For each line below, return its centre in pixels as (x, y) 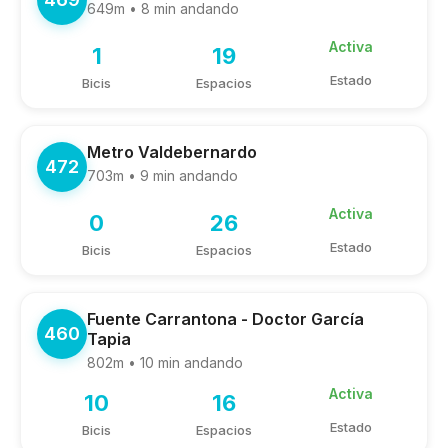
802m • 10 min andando (165, 362)
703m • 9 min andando (162, 175)
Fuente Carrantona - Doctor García (225, 319)
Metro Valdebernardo (172, 152)
